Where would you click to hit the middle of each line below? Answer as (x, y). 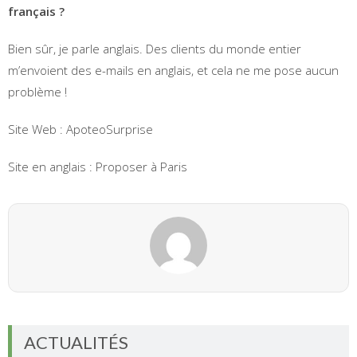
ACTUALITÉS (76, 342)
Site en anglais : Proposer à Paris (98, 166)
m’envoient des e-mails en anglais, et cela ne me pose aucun (173, 70)
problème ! (37, 91)
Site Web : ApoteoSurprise (80, 129)
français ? (36, 11)
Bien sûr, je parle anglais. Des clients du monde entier (155, 48)
